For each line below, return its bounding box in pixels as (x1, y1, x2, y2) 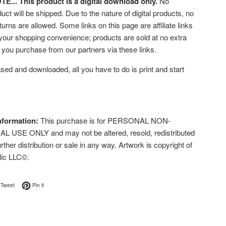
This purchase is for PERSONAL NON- (38, 115, 171, 126)
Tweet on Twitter (14, 181, 53, 188)
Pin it (32, 181, 44, 189)
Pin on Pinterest (43, 181, 81, 188)
